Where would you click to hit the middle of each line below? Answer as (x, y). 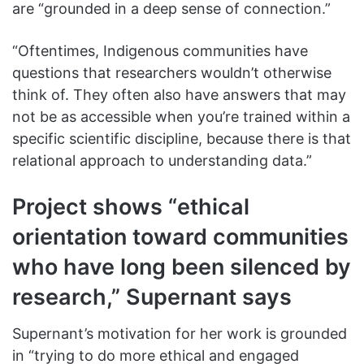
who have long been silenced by (182, 266)
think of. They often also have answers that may (179, 94)
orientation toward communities (180, 236)
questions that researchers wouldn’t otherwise (172, 72)
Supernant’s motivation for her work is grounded (180, 334)
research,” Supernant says (152, 297)
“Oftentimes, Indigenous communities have (160, 50)
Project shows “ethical (131, 206)
